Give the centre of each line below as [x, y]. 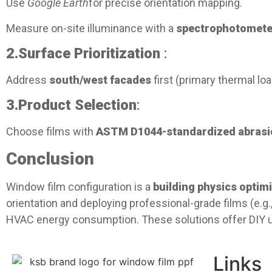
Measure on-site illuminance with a [91, 28]
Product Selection [77, 105]
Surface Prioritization [89, 53]
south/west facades [100, 80]
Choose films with [51, 132]
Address [28, 80]
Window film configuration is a [80, 186]
